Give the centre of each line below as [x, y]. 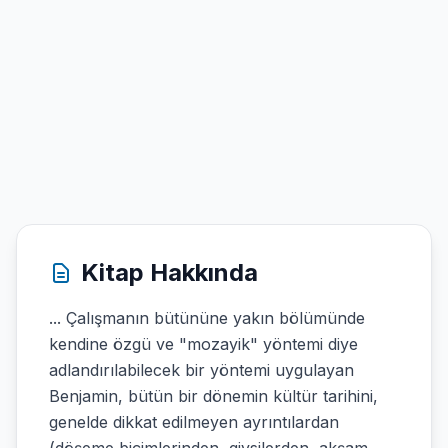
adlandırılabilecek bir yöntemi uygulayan [201, 370]
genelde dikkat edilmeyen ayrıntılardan [194, 422]
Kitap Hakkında [169, 272]
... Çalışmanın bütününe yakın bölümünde [207, 318]
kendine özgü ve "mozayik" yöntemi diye [203, 344]
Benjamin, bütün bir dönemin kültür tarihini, [213, 396]
